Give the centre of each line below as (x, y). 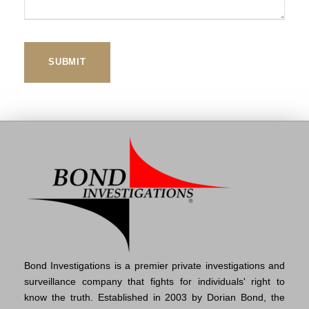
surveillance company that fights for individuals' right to (154, 281)
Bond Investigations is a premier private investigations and (154, 265)
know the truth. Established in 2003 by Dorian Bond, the (154, 297)
